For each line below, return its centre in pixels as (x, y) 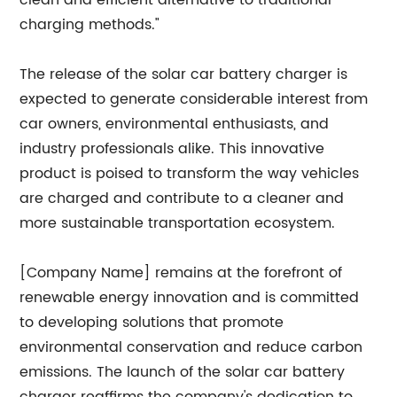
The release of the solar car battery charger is (184, 74)
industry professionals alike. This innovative (172, 149)
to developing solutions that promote (152, 323)
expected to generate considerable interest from (194, 99)
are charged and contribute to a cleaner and (182, 198)
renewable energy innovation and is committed (190, 298)
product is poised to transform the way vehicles (190, 174)
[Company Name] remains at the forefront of (181, 273)
